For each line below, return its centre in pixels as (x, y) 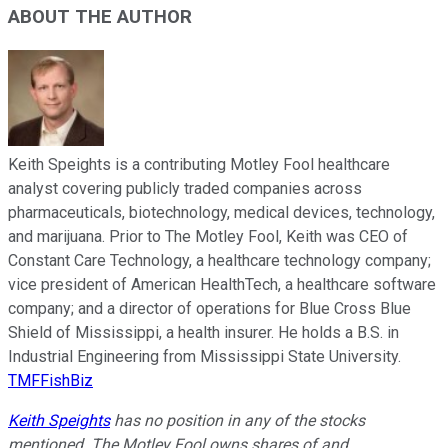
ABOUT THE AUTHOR (100, 16)
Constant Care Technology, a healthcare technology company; (219, 260)
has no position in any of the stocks (237, 420)
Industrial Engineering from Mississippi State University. (204, 356)
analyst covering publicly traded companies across (185, 188)
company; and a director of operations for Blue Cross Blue (209, 308)
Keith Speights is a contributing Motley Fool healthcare (199, 164)
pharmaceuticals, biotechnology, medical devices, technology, (221, 212)
